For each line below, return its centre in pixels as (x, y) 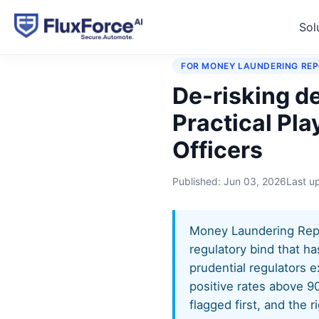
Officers (218, 150)
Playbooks (244, 35)
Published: (198, 181)
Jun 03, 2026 (255, 181)
